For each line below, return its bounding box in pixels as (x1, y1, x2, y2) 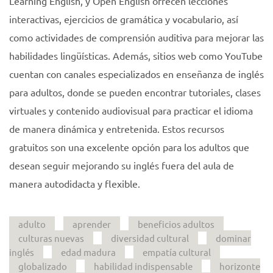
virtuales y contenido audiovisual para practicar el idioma (9, 104, 253, 116)
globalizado (18, 260, 67, 272)
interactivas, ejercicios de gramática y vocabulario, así (9, 13, 238, 25)
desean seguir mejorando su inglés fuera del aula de (9, 159, 234, 171)
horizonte (219, 260, 260, 272)
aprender (73, 218, 111, 230)
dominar (216, 232, 251, 244)
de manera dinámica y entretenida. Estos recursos (9, 122, 224, 135)
